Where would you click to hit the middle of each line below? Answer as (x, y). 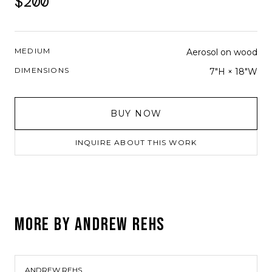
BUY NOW (136, 114)
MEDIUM (33, 51)
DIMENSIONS (42, 70)
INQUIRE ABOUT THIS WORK (136, 142)
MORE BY (45, 225)
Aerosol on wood (222, 52)
